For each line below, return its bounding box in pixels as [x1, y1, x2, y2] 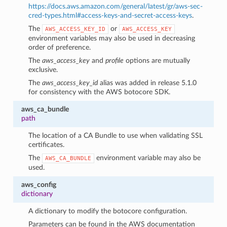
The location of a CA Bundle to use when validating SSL [28, 131, 203, 139]
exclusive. [28, 65, 58, 73]
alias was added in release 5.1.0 [98, 79, 197, 87]
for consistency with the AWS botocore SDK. [28, 88, 171, 96]
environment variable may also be [94, 154, 201, 162]
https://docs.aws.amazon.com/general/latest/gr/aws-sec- [28, 2, 203, 10]
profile [105, 56, 124, 64]
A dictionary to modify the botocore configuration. [28, 207, 187, 215]
